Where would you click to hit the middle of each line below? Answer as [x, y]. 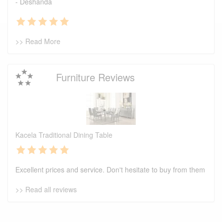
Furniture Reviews [96, 77]
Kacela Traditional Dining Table [64, 135]
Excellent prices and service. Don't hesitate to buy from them [110, 170]
